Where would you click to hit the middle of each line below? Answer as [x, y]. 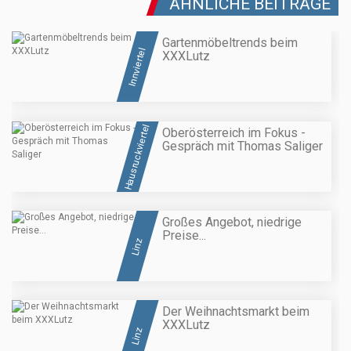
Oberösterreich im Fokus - [234, 132]
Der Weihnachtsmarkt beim [236, 312]
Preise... [184, 235]
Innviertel [137, 67]
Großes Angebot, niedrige [232, 222]
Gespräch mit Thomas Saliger [242, 146]
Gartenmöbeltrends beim [230, 43]
